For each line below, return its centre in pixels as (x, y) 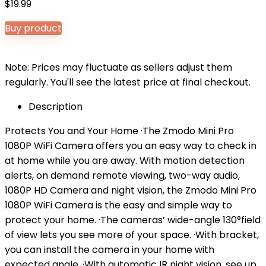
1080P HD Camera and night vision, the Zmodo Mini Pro (131, 190)
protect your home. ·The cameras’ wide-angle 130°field (133, 220)
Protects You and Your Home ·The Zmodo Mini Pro (119, 131)
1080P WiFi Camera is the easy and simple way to (118, 205)
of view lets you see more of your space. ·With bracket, (132, 235)
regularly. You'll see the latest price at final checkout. (128, 82)
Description (56, 107)
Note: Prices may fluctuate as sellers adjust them (118, 67)
